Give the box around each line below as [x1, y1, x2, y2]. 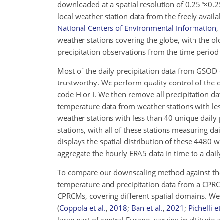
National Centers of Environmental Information [57, 23, 216, 33]
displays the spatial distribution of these [57, 136, 194, 146]
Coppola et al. [59, 202, 106, 213]
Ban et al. [131, 202, 163, 213]
